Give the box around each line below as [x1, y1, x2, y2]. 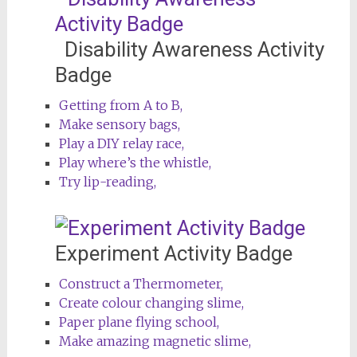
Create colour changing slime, [58, 294, 244, 311]
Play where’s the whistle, [58, 154, 211, 171]
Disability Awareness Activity [54, 37, 324, 61]
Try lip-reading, [58, 173, 156, 190]
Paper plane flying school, [58, 313, 219, 330]
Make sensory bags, [58, 116, 180, 132]
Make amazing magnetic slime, [58, 332, 251, 349]
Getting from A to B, [58, 96, 182, 113]
